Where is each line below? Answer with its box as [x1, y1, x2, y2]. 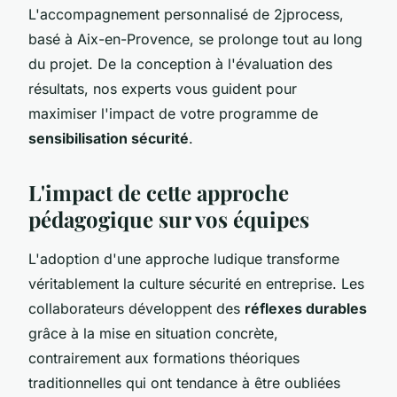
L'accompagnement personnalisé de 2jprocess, [28, 4, 344, 23]
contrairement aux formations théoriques [28, 348, 300, 367]
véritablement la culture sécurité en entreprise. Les [28, 274, 364, 292]
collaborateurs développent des [28, 299, 245, 317]
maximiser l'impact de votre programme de [28, 104, 318, 122]
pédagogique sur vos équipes [28, 204, 309, 233]
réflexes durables [245, 299, 367, 317]
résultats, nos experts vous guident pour [28, 79, 297, 97]
